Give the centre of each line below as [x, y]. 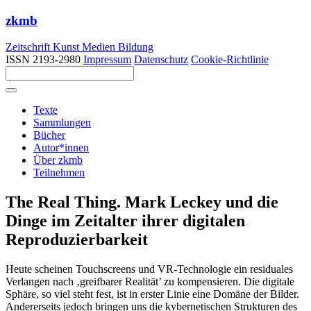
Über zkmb [58, 160]
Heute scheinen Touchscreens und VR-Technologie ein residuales [149, 269]
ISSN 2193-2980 [44, 60]
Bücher [49, 135]
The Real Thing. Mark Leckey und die [142, 202]
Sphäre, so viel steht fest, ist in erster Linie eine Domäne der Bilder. [152, 294]
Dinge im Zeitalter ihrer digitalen [125, 221]
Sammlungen [62, 123]
